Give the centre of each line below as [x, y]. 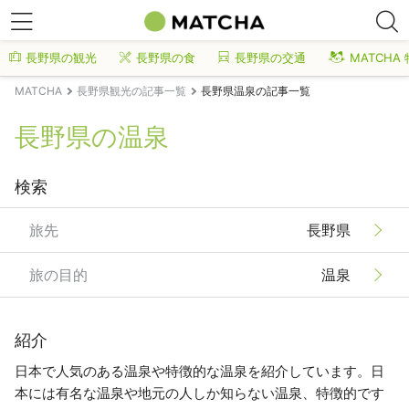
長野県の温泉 [92, 137]
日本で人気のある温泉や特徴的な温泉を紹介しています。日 [199, 371]
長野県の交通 [270, 58]
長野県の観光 [61, 58]
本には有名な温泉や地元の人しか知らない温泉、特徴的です [199, 393]
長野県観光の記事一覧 [131, 91]
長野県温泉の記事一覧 [256, 91]
